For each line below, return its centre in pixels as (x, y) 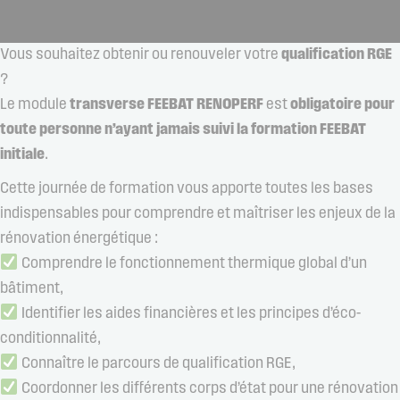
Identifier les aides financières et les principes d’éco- (189, 313)
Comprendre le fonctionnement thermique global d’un (192, 263)
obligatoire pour (342, 104)
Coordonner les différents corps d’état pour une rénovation (208, 388)
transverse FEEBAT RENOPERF (167, 104)
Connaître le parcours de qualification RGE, (157, 363)
